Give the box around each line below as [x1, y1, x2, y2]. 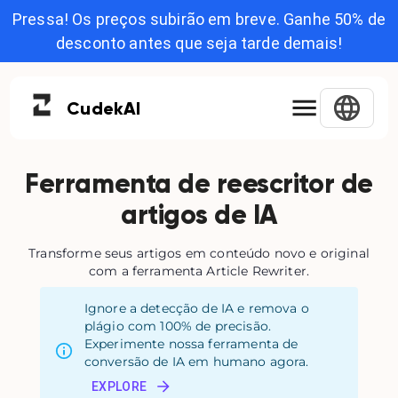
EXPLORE [91, 379, 147, 394]
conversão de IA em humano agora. [84, 354, 309, 370]
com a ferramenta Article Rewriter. [88, 263, 310, 279]
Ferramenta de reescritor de [25, 167, 373, 200]
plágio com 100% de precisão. [84, 318, 271, 334]
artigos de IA [121, 198, 277, 231]
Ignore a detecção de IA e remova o [84, 300, 309, 316]
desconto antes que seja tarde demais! [55, 34, 343, 52]
